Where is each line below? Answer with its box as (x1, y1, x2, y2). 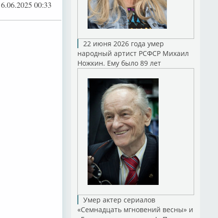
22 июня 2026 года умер (83, 39, 164, 48)
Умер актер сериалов (83, 195, 155, 204)
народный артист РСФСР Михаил (77, 49, 189, 58)
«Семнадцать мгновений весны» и (77, 205, 193, 214)
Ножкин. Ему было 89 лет (77, 58, 161, 68)
